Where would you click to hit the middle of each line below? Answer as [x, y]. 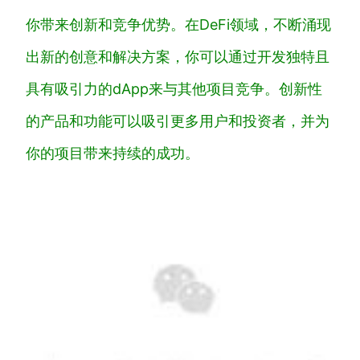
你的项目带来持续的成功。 [112, 153]
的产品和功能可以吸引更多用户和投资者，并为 [178, 121]
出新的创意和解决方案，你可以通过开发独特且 [178, 56]
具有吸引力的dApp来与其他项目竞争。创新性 [174, 88]
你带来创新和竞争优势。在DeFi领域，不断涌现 [178, 24]
